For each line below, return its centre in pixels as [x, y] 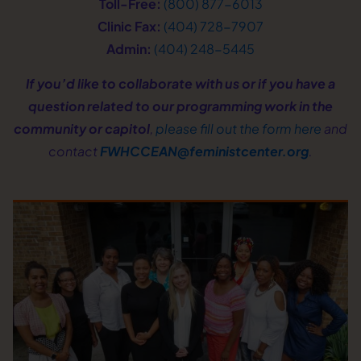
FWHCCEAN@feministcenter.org [204, 151]
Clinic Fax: [129, 27]
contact [74, 151]
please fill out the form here [239, 128]
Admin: [129, 49]
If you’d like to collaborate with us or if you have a [180, 83]
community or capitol [82, 128]
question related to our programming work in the [180, 106]
